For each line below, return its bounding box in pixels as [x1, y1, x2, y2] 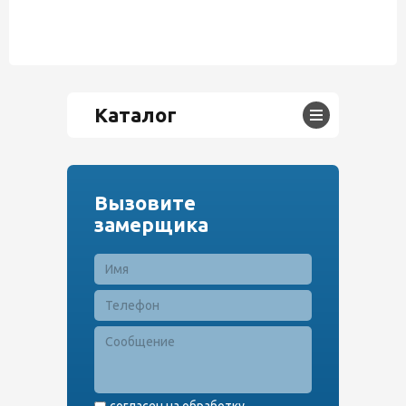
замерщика [94, 213, 208, 236]
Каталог [94, 103, 177, 126]
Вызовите [94, 191, 196, 214]
